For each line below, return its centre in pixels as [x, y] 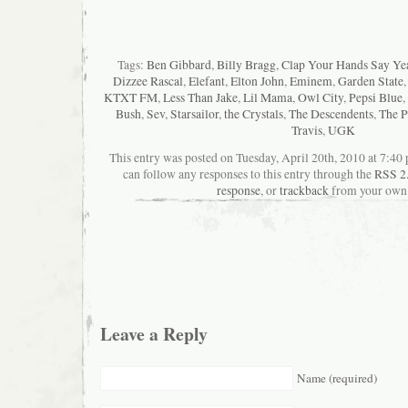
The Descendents [331, 114]
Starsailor [194, 114]
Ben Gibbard [178, 65]
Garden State [370, 82]
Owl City [320, 98]
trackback [304, 190]
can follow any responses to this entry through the [249, 173]
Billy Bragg [246, 65]
